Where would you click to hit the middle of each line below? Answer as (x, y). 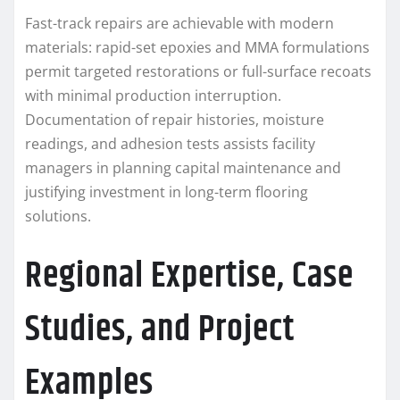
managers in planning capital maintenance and (183, 167)
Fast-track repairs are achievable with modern (179, 23)
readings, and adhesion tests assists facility (170, 143)
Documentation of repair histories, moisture (175, 119)
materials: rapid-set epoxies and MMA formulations (197, 47)
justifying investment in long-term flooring (167, 192)
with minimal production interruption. (153, 95)
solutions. (58, 216)
